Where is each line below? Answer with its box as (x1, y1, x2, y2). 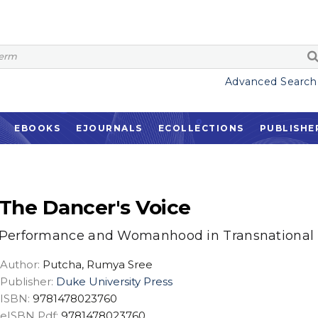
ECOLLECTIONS (158, 123, 244, 133)
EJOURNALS (76, 123, 143, 133)
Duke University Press (55, 275, 172, 288)
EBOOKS (14, 123, 61, 133)
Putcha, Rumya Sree (42, 258, 153, 271)
